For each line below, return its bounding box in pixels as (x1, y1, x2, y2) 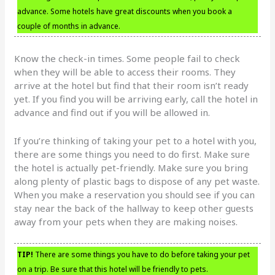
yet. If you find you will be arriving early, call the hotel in (14, 92, 258, 105)
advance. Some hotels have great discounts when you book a (17, 6, 233, 17)
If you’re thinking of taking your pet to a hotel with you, (14, 134, 257, 147)
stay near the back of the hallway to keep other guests (14, 201, 254, 214)
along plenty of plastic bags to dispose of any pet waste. (14, 174, 260, 187)
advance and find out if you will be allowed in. (14, 106, 211, 118)
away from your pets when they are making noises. (14, 215, 238, 228)
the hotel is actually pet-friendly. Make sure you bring (14, 161, 249, 174)
